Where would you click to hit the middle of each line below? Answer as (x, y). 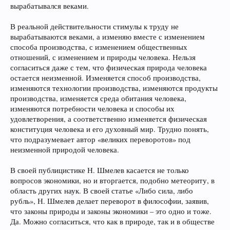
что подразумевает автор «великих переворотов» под (100, 139)
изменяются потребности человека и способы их (92, 109)
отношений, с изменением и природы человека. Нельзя (103, 57)
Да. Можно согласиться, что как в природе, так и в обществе (112, 222)
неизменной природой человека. (65, 150)
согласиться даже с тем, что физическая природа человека (109, 68)
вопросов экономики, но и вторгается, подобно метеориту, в (112, 180)
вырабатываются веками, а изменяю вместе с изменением (108, 37)
